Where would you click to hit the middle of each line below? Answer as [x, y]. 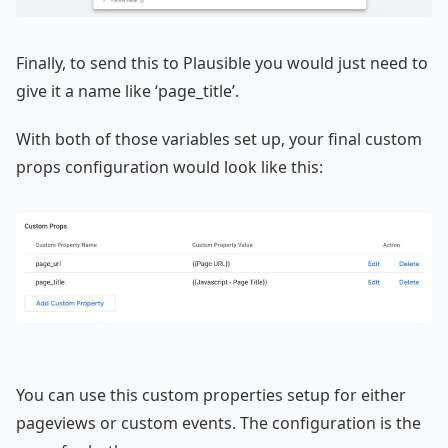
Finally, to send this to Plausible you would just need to [222, 62]
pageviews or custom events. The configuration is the [218, 423]
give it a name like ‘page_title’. [127, 90]
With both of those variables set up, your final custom [219, 138]
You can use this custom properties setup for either [211, 395]
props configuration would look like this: [169, 166]
